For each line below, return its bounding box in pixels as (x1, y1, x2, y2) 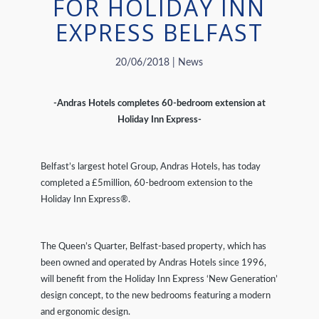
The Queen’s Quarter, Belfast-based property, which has (40, 242, 266, 252)
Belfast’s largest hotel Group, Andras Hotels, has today (40, 162, 261, 172)
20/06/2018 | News (115, 58, 204, 68)
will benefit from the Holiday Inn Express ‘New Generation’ (40, 275, 278, 285)
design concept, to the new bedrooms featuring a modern (40, 291, 271, 301)
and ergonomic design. (40, 308, 130, 318)
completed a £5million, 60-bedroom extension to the (40, 179, 253, 189)
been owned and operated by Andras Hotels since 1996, (40, 258, 266, 268)
